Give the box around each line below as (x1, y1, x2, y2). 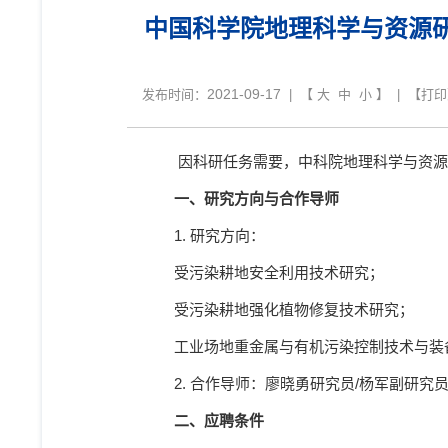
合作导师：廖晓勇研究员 (190, 375, 355, 392)
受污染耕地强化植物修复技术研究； (174, 301, 414, 318)
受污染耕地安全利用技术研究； (174, 264, 384, 281)
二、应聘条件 (174, 412, 264, 429)
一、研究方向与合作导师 (174, 190, 339, 207)
